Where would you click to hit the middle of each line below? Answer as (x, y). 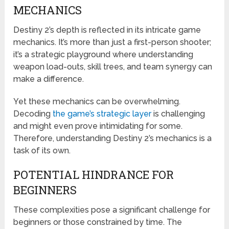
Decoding (33, 114)
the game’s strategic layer (102, 114)
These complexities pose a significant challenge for (112, 210)
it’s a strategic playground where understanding (104, 55)
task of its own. (42, 151)
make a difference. (49, 79)
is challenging (178, 114)
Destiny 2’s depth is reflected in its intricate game (107, 30)
